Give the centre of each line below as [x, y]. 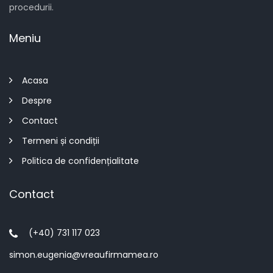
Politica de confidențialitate [80, 161]
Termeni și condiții [61, 141]
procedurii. [31, 8]
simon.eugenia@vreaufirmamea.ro [84, 255]
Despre [37, 101]
